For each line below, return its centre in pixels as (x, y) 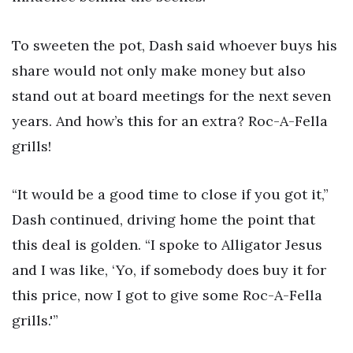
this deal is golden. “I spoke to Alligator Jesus (167, 245)
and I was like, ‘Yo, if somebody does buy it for (169, 270)
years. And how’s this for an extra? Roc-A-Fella (170, 121)
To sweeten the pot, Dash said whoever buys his (175, 45)
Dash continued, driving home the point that (163, 220)
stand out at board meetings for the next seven (171, 95)
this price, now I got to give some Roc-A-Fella (167, 295)
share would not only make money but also (159, 70)
